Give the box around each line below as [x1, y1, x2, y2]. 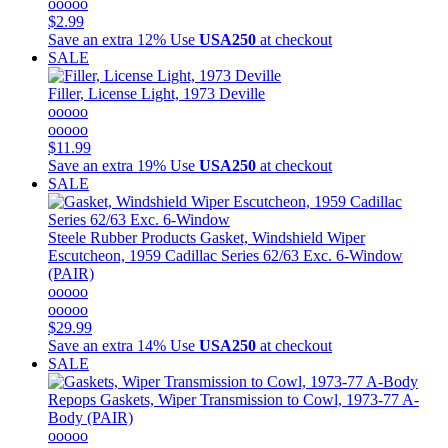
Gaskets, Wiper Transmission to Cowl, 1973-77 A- [96, 390, 419, 408]
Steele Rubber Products [48, 228, 196, 246]
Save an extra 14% [48, 336, 166, 354]
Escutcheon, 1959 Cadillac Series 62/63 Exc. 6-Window [48, 246, 403, 264]
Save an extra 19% [48, 156, 166, 174]
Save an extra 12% [48, 30, 166, 48]
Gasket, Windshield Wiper [196, 228, 365, 246]
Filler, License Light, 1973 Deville [48, 84, 265, 102]
